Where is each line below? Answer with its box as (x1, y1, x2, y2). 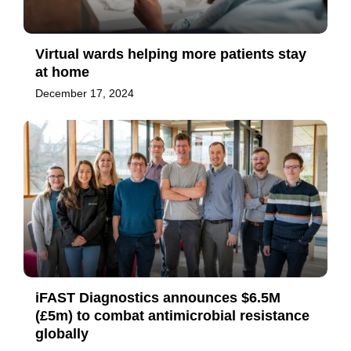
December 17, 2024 (35, 87, 134, 100)
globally (35, 326, 89, 342)
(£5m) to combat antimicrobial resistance (35, 308, 309, 324)
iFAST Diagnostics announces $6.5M (35, 290, 280, 306)
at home (35, 64, 89, 81)
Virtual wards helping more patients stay (35, 46, 306, 63)
